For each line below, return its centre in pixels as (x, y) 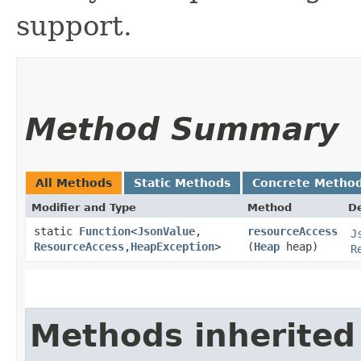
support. (74, 25)
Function (105, 231)
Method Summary (182, 129)
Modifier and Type (84, 207)
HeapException (172, 246)
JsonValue (166, 231)
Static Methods (182, 183)
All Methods (74, 183)
